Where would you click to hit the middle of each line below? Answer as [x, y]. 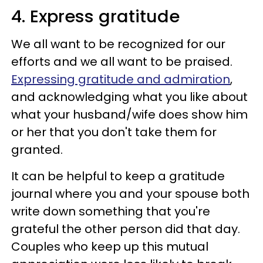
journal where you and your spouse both [130, 193]
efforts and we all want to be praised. [122, 61]
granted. [37, 149]
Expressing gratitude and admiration [121, 79]
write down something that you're [111, 211]
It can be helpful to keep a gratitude [118, 176]
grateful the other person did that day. [126, 229]
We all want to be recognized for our [118, 44]
